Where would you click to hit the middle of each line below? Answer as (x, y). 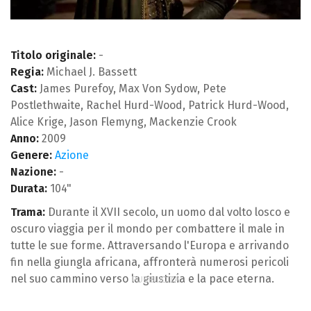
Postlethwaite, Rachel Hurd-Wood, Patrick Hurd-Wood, (150, 105)
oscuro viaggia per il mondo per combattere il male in (148, 228)
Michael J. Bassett (90, 72)
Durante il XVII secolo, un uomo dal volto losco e (168, 212)
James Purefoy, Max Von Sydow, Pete (132, 88)
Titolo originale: (53, 55)
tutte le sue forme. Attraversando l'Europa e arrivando (150, 245)
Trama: (28, 212)
